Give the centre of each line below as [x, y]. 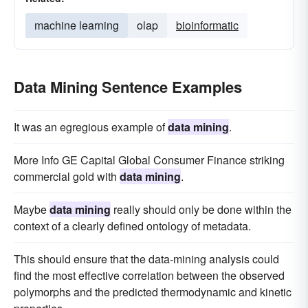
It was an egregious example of [91, 127]
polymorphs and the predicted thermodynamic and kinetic [153, 292]
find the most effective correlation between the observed [149, 275]
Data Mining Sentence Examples [128, 87]
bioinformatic [207, 25]
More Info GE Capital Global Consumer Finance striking [149, 160]
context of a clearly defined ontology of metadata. [132, 226]
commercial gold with [67, 176]
